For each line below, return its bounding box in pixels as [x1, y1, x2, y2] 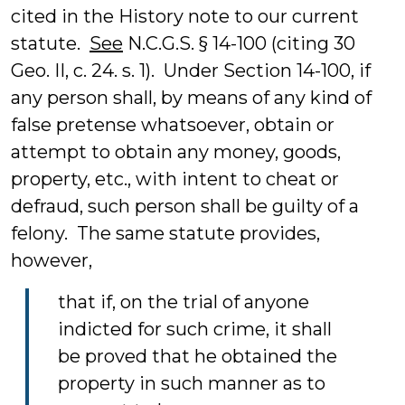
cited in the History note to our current [11, 5, 359, 27]
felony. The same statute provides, [11, 222, 320, 244]
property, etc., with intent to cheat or [11, 168, 339, 190]
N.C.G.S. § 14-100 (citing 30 [123, 33, 355, 54]
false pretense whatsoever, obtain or [11, 114, 334, 136]
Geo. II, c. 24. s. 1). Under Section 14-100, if [11, 60, 371, 81]
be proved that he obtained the [58, 345, 337, 367]
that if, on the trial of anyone [58, 291, 309, 313]
